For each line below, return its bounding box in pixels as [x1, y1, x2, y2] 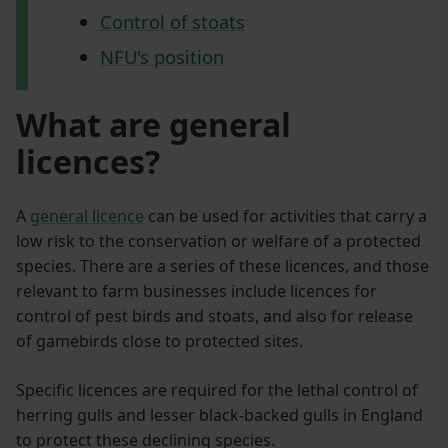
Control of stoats [99, 9, 245, 35]
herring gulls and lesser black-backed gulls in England [16, 404, 423, 427]
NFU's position [99, 43, 224, 69]
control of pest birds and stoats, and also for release [16, 305, 413, 328]
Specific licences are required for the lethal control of [16, 379, 418, 402]
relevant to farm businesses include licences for [16, 280, 377, 303]
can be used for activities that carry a [144, 205, 427, 228]
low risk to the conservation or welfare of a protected [16, 230, 421, 253]
